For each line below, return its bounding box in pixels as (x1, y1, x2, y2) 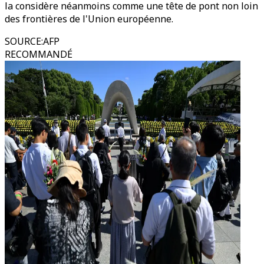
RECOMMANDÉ (5, 48, 72, 61)
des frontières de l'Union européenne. (5, 12, 173, 25)
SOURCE (5, 35, 41, 48)
